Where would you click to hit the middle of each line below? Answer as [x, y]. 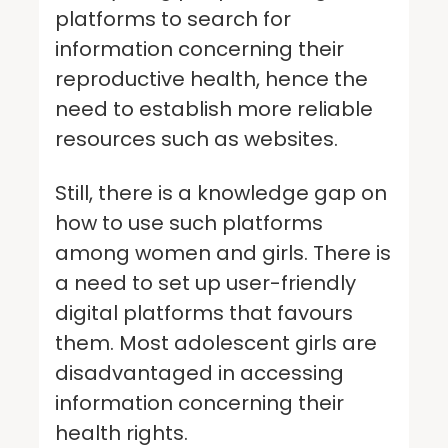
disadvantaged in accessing [199, 372]
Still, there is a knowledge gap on [221, 192]
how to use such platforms [189, 222]
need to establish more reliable [214, 108]
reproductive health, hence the [211, 78]
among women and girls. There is [223, 252]
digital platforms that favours [204, 312]
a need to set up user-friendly [205, 282]
